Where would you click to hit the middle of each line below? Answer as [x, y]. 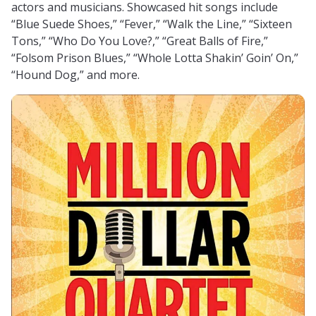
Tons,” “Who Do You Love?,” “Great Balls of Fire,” [140, 41]
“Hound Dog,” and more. [75, 75]
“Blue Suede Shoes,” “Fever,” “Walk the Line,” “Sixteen [152, 24]
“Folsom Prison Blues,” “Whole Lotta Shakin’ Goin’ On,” [155, 58]
